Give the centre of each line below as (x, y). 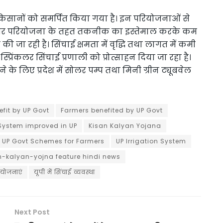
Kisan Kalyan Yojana (125, 125)
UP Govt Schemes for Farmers (53, 141)
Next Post (32, 212)
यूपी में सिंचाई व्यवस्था (64, 172)
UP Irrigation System (151, 141)
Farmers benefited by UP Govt (112, 110)
